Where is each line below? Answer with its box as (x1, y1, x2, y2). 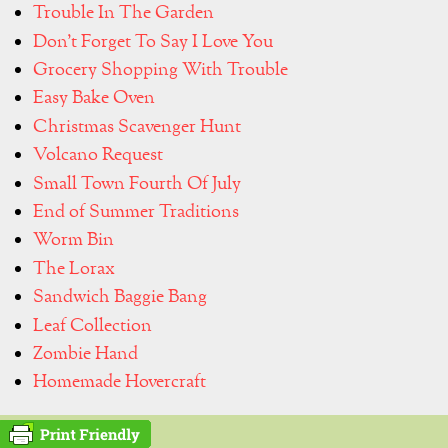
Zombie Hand (33, 341, 138, 367)
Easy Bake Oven (33, 86, 155, 112)
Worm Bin (33, 228, 118, 254)
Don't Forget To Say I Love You (33, 29, 273, 55)
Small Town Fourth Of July (33, 171, 241, 197)
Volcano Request (33, 143, 163, 169)
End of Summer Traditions (33, 200, 239, 226)
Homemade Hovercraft (33, 370, 206, 396)
